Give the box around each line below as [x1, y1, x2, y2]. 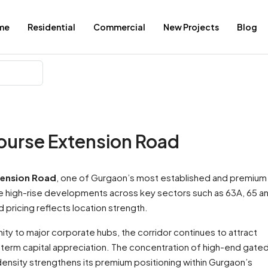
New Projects [163, 22, 219, 32]
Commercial [93, 22, 145, 32]
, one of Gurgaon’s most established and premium [56, 172, 267, 183]
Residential [28, 22, 75, 32]
